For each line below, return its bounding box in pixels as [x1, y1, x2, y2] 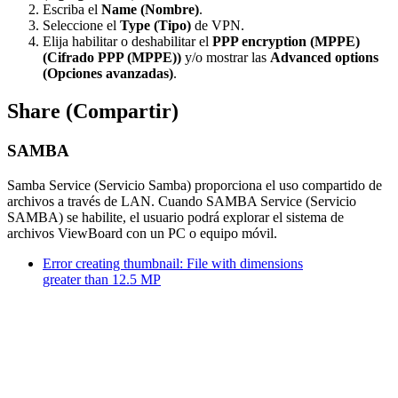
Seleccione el [43, 18, 120, 34]
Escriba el [43, 2, 101, 18]
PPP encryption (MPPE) [212, 34, 360, 50]
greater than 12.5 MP [43, 271, 161, 287]
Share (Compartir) [7, 99, 179, 123]
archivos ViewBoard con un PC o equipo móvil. [7, 225, 277, 241]
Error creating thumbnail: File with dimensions [43, 255, 303, 271]
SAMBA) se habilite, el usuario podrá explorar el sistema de [7, 209, 344, 225]
